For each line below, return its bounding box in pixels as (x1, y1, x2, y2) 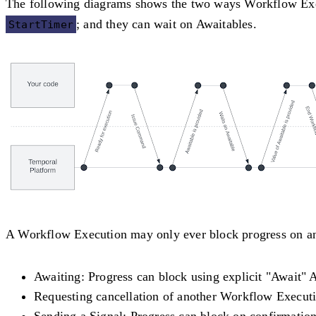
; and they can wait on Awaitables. (76, 16, 257, 31)
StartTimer (8, 18, 73, 30)
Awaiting (34, 269, 81, 284)
